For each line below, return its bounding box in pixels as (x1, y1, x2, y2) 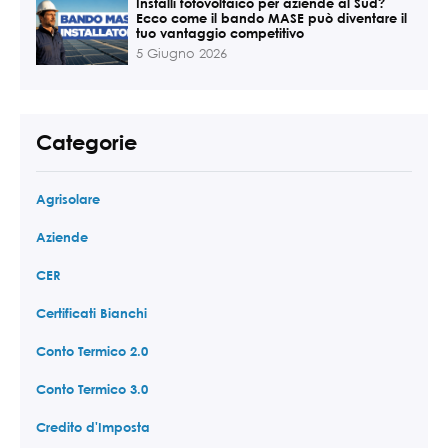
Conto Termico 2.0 (36, 342, 148, 359)
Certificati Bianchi (36, 304, 147, 321)
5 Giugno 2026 (136, 44, 227, 62)
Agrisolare (36, 190, 100, 207)
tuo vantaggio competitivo (136, 24, 304, 41)
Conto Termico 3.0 (36, 380, 148, 397)
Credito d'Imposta (36, 418, 150, 435)
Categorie (36, 129, 137, 155)
